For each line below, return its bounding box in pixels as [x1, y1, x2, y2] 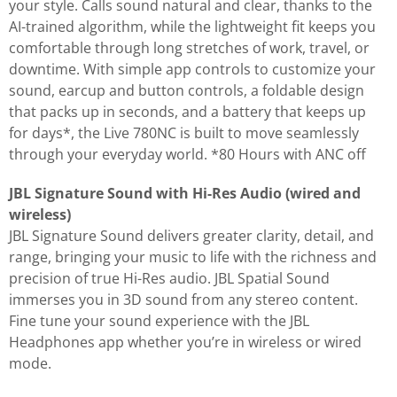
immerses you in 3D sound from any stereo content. [9, 289, 358, 309]
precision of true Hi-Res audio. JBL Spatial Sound [9, 268, 330, 288]
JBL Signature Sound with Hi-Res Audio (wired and [9, 183, 361, 203]
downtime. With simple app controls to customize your [9, 58, 376, 79]
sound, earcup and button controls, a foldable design [9, 80, 364, 100]
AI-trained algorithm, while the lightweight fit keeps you [9, 16, 376, 36]
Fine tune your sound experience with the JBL [9, 310, 309, 331]
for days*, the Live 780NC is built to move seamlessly [9, 122, 359, 143]
